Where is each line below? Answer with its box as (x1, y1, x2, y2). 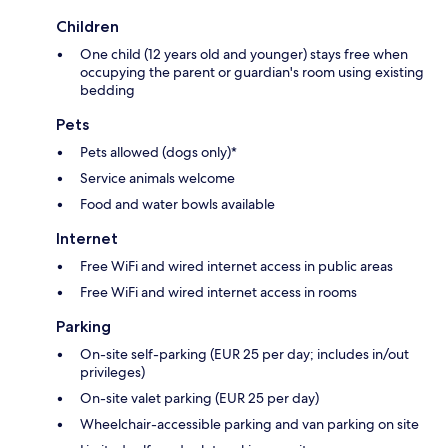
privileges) (80, 362, 145, 381)
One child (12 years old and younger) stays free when (80, 44, 408, 63)
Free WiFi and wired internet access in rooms (80, 282, 357, 301)
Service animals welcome (80, 168, 235, 187)
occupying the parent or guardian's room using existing (80, 62, 424, 81)
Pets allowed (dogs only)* (80, 142, 237, 161)
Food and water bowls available (80, 194, 275, 213)
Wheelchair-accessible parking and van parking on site (80, 414, 419, 433)
